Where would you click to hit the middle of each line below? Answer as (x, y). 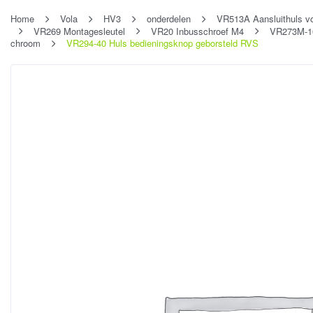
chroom (26, 43)
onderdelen (169, 19)
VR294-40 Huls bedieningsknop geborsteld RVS (162, 43)
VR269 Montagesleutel (79, 31)
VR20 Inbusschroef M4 (197, 31)
